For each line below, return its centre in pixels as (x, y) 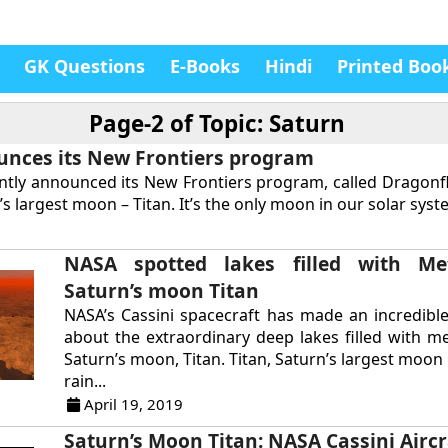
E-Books (205, 66)
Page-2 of (143, 123)
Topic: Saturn (271, 123)
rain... (85, 381)
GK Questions (84, 66)
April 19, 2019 (132, 404)
